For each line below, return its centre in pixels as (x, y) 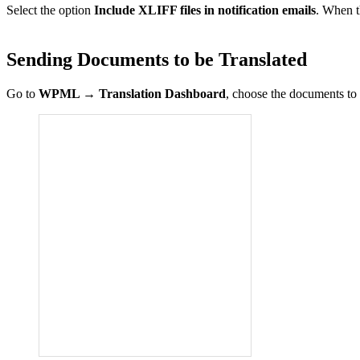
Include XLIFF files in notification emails (205, 10)
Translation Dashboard (161, 93)
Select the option (50, 10)
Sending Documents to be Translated (157, 59)
